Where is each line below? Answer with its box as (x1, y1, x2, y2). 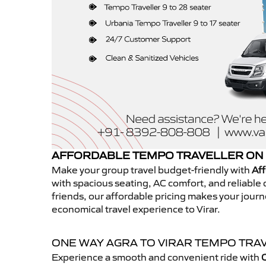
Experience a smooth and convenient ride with (52, 251, 261, 264)
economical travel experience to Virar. (52, 203, 220, 216)
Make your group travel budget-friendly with (52, 164, 252, 176)
